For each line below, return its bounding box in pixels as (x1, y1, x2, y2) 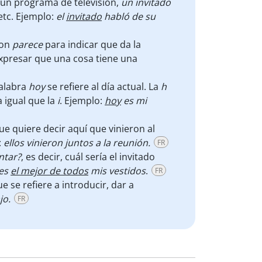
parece (12, 38, 45, 51)
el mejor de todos (11, 164, 88, 177)
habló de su (102, 10, 156, 23)
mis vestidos (88, 164, 146, 177)
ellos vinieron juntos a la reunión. (4, 136, 150, 149)
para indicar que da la (45, 38, 141, 51)
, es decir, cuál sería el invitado (21, 150, 155, 163)
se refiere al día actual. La (47, 80, 158, 93)
